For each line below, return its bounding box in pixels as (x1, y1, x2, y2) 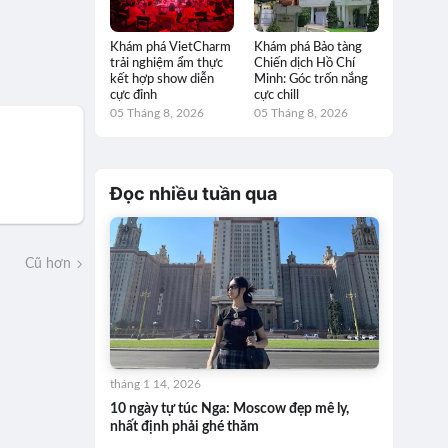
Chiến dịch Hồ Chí (254, 56, 356, 70)
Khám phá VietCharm (109, 40, 231, 54)
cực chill (254, 88, 300, 102)
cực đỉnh (109, 88, 157, 102)
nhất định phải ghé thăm (109, 419, 259, 434)
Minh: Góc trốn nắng (254, 72, 369, 86)
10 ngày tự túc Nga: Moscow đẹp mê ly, (109, 401, 349, 416)
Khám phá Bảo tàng (254, 40, 363, 54)
